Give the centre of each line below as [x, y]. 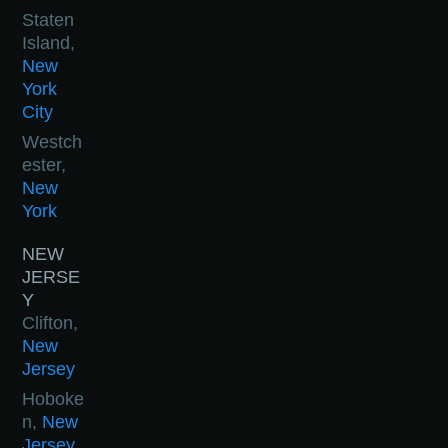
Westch [52, 142]
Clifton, [50, 323]
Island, [49, 43]
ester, [44, 165]
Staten [48, 20]
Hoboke [53, 399]
